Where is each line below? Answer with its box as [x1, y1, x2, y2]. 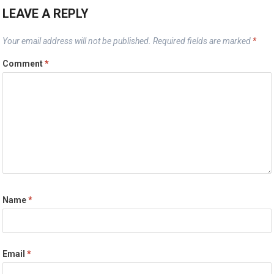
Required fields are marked [153, 35, 253, 46]
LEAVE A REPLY [2, 6, 89, 21]
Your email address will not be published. [2, 35, 152, 46]
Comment [2, 58, 45, 68]
